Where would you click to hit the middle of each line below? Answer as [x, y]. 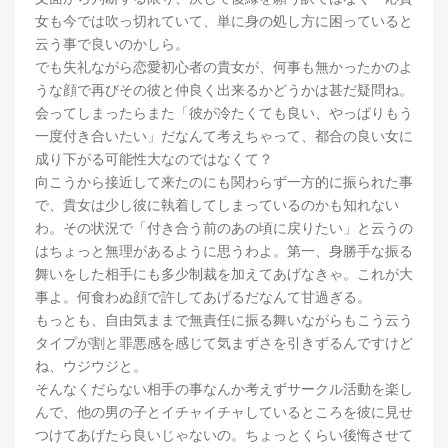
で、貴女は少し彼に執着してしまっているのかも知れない [217, 204]
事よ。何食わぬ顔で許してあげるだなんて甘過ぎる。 [203, 296]
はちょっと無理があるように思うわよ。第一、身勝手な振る [224, 250]
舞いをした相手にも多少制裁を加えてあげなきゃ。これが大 [224, 273]
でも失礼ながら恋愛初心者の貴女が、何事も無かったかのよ [224, 66]
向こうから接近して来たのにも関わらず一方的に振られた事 [224, 181]
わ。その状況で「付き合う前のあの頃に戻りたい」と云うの [224, 227]
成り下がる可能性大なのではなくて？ [154, 158]
